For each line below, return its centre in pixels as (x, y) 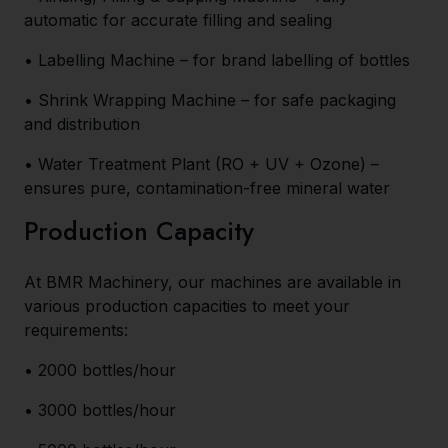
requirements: (76, 330)
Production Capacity (139, 231)
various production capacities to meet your (187, 306)
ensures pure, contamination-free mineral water (207, 188)
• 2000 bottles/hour (100, 370)
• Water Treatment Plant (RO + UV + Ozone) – (201, 164)
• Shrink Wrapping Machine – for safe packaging (210, 100)
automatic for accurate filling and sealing (178, 20)
